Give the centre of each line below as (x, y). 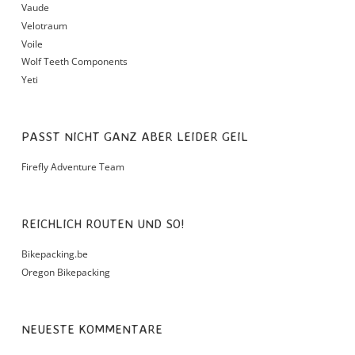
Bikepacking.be (54, 254)
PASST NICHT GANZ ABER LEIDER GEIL (138, 137)
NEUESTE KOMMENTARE (96, 328)
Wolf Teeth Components (74, 62)
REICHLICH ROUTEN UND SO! (107, 224)
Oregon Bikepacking (65, 272)
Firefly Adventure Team (73, 167)
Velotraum (44, 25)
